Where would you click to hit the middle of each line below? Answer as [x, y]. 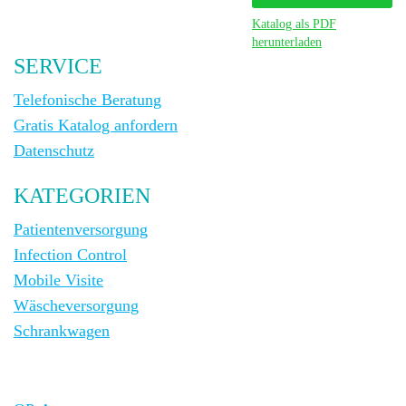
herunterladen [287, 43]
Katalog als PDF [294, 24]
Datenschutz [54, 151]
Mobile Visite [58, 280]
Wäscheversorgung [76, 306]
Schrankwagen [62, 331]
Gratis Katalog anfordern [96, 126]
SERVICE [58, 67]
